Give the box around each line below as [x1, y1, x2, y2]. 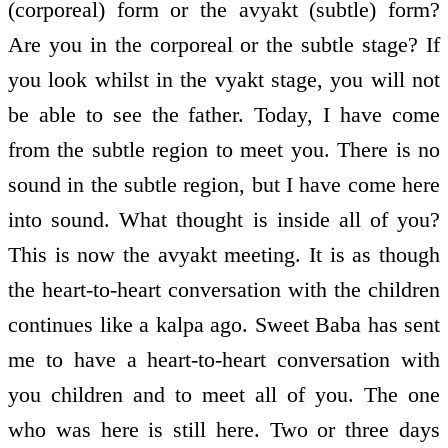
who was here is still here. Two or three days [8, 417, 440, 443]
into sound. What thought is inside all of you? [8, 207, 440, 233]
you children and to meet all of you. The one [8, 382, 440, 408]
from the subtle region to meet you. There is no [8, 137, 440, 163]
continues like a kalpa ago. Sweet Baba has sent [8, 312, 440, 338]
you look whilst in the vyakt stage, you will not [8, 67, 440, 93]
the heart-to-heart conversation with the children [8, 277, 440, 303]
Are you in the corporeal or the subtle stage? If [8, 32, 440, 58]
